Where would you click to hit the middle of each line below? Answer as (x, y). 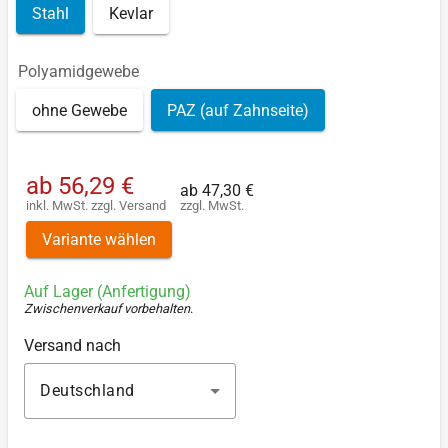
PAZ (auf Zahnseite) (238, 110)
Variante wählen (99, 240)
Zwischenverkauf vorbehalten (107, 309)
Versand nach (72, 345)
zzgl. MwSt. (212, 205)
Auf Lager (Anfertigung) (107, 292)
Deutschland (87, 390)
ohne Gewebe (79, 110)
